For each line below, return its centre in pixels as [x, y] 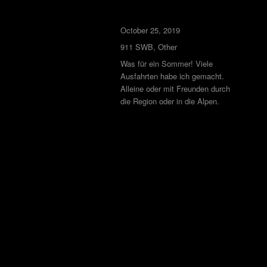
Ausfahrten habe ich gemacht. [172, 76]
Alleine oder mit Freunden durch [175, 88]
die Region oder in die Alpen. [170, 101]
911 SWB [136, 46]
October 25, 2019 [150, 30]
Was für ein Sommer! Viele [166, 63]
